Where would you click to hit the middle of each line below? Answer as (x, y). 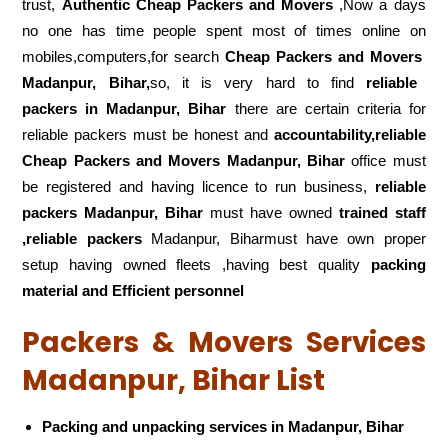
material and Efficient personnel (133, 291)
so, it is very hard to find (258, 83)
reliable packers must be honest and (148, 135)
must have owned (271, 213)
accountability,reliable (349, 135)
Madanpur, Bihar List (174, 381)
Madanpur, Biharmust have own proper (283, 239)
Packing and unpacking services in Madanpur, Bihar (223, 426)
